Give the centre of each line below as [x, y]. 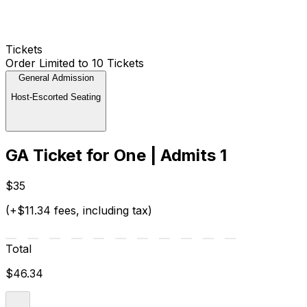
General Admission [56, 77]
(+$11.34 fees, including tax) [79, 211]
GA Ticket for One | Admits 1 [116, 156]
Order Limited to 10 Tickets [75, 63]
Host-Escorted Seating [56, 97]
